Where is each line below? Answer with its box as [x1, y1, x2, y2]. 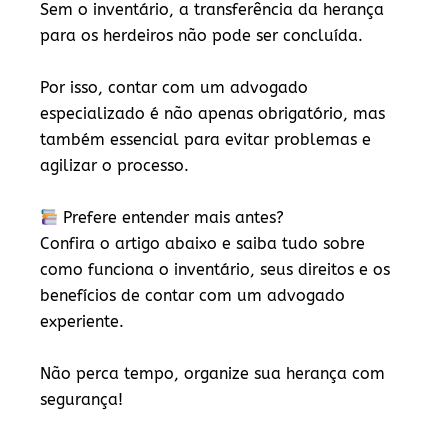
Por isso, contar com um [40, 78, 230, 97]
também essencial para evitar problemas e [40, 130, 371, 149]
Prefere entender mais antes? [63, 208, 285, 227]
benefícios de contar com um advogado [40, 286, 345, 305]
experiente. [40, 312, 129, 331]
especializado [40, 104, 145, 123]
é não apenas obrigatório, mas [145, 104, 385, 123]
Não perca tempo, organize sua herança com [40, 364, 385, 383]
